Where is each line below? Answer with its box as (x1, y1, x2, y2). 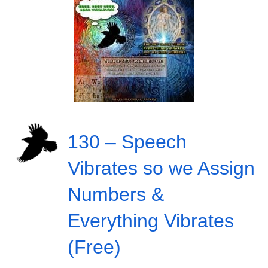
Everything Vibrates (67, 209, 234, 232)
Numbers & (67, 183, 164, 205)
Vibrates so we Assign (67, 157, 255, 179)
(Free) (67, 236, 121, 258)
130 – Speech (67, 130, 187, 153)
